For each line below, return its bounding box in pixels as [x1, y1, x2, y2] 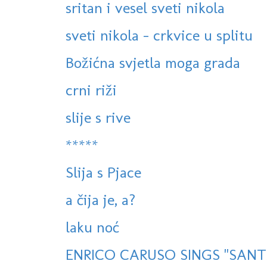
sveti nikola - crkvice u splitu [66, 26, 253, 45]
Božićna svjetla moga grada [66, 53, 240, 73]
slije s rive [66, 108, 131, 128]
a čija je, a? [66, 190, 135, 210]
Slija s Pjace [66, 163, 141, 182]
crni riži [66, 80, 117, 100]
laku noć [66, 218, 119, 237]
